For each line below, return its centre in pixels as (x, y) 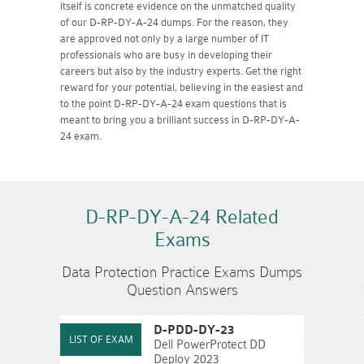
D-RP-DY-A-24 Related (182, 217)
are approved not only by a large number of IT (165, 38)
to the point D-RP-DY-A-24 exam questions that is (173, 103)
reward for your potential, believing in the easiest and (182, 87)
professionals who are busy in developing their (166, 54)
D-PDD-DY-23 (194, 330)
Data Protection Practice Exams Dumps (182, 271)
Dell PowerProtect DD (210, 344)
